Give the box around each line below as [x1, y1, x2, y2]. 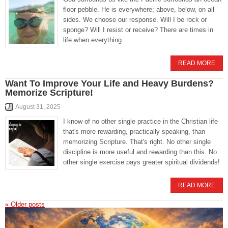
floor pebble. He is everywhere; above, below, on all [63, 6, 214, 13]
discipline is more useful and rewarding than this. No [63, 148, 217, 156]
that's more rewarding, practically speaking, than [63, 128, 205, 135]
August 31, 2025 [15, 103, 61, 110]
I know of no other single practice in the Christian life [63, 118, 218, 125]
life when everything [63, 36, 122, 44]
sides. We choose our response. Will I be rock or [63, 16, 207, 23]
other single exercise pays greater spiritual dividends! [63, 158, 220, 166]
